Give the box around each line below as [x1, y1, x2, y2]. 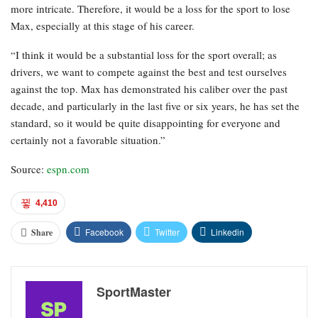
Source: [11, 162, 47, 177]
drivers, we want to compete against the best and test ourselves [11, 65, 287, 79]
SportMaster [97, 283, 171, 302]
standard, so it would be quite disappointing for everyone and [11, 116, 280, 131]
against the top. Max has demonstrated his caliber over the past [11, 82, 287, 97]
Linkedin [211, 226, 244, 238]
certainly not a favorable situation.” [11, 133, 165, 148]
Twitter [155, 226, 180, 238]
